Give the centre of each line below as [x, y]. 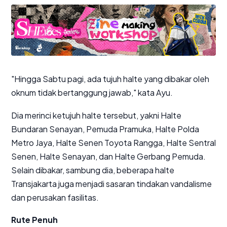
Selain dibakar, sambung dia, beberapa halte [93, 170]
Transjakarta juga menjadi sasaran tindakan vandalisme [111, 183]
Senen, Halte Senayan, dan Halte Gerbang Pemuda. [108, 156]
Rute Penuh [34, 220]
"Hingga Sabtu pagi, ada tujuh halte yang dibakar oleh [110, 79]
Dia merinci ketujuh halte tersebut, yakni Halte [96, 115]
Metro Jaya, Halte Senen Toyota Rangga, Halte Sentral [113, 142]
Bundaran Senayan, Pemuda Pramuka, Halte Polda [105, 129]
